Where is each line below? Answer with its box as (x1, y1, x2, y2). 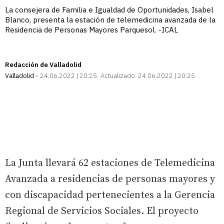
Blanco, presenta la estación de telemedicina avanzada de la (5, 14, 215, 24)
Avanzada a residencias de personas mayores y (5, 172, 215, 185)
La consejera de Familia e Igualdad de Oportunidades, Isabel (5, 4, 213, 14)
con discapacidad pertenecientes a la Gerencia (5, 188, 215, 201)
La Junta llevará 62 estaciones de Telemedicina (5, 156, 215, 169)
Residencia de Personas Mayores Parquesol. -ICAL (5, 24, 178, 34)
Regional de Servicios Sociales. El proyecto (5, 204, 198, 217)
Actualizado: (100, 71, 136, 80)
